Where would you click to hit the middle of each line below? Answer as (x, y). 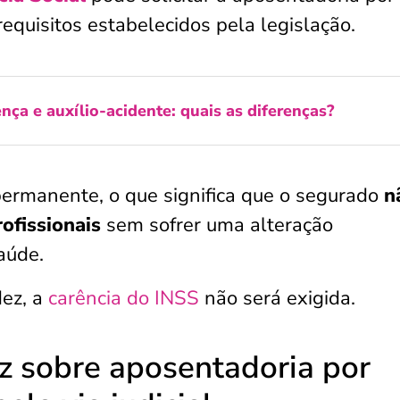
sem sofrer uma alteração (217, 225)
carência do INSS (124, 298)
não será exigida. (277, 298)
